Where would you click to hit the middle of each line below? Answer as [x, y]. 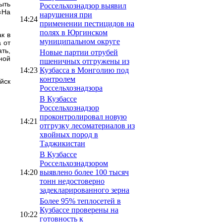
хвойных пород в [69, 134]
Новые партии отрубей [79, 52]
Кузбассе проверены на [79, 210]
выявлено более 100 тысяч [84, 172]
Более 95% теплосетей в [80, 201]
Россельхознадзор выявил [83, 5]
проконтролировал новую [83, 116]
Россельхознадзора [71, 88]
